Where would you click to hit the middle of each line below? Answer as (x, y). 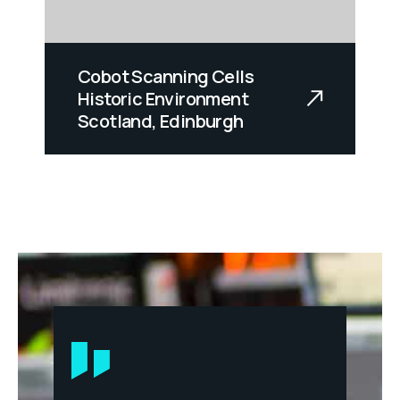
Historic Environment (163, 99)
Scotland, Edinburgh (161, 121)
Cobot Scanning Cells (166, 77)
